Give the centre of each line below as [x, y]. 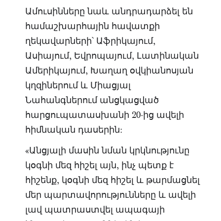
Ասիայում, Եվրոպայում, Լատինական [112, 56]
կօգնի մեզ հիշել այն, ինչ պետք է [99, 165]
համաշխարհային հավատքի [92, 26]
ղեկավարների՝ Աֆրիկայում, [90, 41]
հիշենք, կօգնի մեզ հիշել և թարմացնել [112, 180]
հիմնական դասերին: [74, 130]
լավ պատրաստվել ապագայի [95, 210]
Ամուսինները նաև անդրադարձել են [109, 11]
